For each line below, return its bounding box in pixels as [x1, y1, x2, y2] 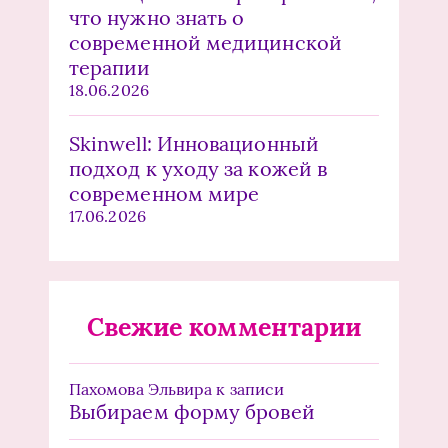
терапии [69, 54, 151, 80]
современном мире [69, 180, 260, 206]
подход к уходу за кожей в [69, 155, 328, 181]
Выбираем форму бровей [69, 398, 315, 424]
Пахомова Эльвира [69, 378, 213, 399]
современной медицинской [69, 29, 342, 55]
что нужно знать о [69, 4, 245, 30]
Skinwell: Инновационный [69, 130, 319, 156]
